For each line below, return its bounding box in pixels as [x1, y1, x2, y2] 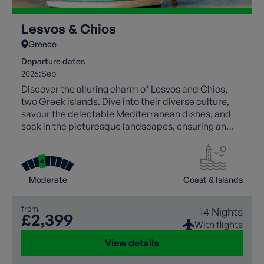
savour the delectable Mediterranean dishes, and [21, 107, 231, 120]
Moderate [28, 174, 67, 184]
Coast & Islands [183, 174, 243, 184]
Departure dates [21, 55, 85, 66]
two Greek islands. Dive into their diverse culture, [21, 95, 229, 107]
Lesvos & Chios [21, 20, 116, 37]
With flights [194, 218, 243, 230]
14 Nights [200, 204, 243, 218]
